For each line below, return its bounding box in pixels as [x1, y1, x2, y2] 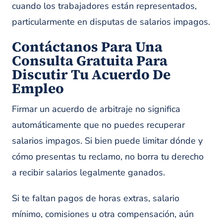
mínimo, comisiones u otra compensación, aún [12, 208, 194, 220]
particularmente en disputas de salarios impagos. [12, 16, 210, 28]
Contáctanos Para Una [12, 37, 163, 56]
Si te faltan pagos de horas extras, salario [12, 192, 179, 204]
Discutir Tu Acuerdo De [12, 65, 170, 84]
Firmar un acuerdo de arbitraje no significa [12, 103, 180, 115]
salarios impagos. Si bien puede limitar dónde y [12, 135, 203, 147]
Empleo [12, 79, 64, 98]
